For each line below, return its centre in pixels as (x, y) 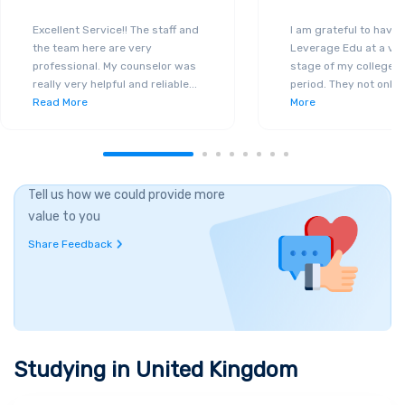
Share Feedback (70, 244)
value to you (64, 216)
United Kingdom (217, 369)
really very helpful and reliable (111, 84)
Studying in (75, 369)
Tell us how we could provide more (127, 194)
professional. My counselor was (114, 66)
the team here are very (92, 47)
